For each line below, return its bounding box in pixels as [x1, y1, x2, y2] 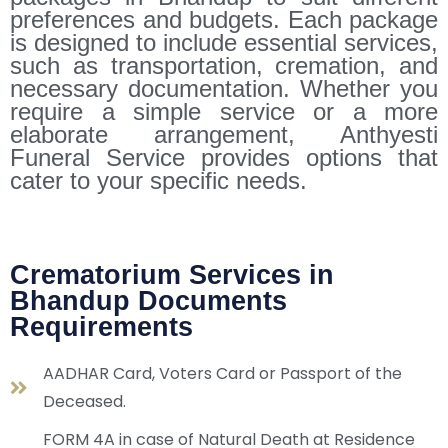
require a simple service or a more [10, 97, 438, 125]
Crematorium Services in [10, 259, 334, 290]
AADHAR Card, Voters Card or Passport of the [43, 361, 402, 385]
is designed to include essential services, [10, 28, 438, 56]
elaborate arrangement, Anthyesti [10, 120, 438, 148]
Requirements [10, 311, 193, 342]
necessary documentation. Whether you [10, 74, 438, 102]
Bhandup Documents [10, 285, 287, 316]
